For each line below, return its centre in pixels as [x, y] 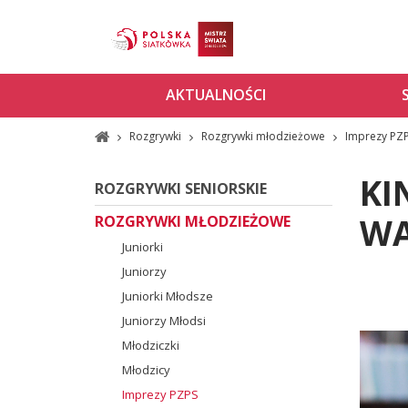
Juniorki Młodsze [167, 296]
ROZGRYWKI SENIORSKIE [180, 188]
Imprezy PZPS [160, 394]
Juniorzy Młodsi [163, 320]
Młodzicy [146, 369]
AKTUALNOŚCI [216, 95]
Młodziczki [150, 345]
